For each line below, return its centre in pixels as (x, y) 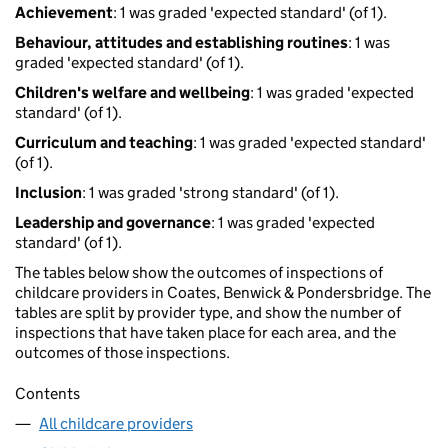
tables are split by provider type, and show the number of (208, 313)
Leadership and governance (113, 223)
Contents (47, 394)
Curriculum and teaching (104, 143)
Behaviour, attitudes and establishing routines (181, 43)
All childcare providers (116, 424)
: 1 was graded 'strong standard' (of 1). (210, 193)
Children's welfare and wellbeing (132, 93)
